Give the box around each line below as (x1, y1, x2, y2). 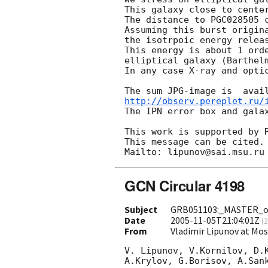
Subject (124, 203, 157, 216)
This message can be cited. (124, 136, 264, 148)
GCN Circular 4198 (124, 175, 245, 196)
